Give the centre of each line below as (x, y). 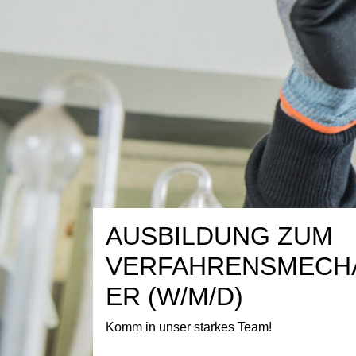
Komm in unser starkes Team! (189, 327)
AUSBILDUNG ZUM (219, 236)
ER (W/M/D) (174, 296)
